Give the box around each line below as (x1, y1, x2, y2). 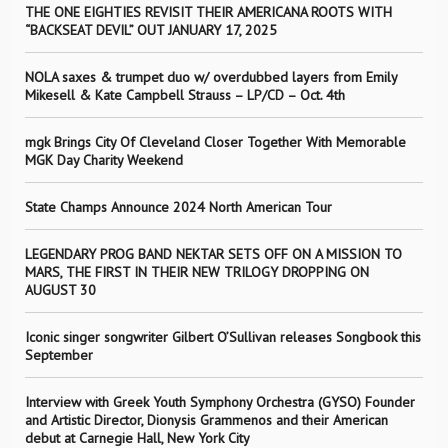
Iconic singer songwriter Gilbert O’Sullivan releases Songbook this (25, 328, 421, 347)
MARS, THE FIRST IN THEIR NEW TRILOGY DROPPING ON (25, 263, 369, 282)
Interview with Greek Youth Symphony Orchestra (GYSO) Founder (25, 393, 415, 412)
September (25, 346, 93, 365)
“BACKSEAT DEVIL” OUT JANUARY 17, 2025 (25, 21, 277, 40)
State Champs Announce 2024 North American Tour (25, 198, 332, 217)
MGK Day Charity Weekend (25, 151, 183, 170)
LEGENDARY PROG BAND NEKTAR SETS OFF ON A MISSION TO (25, 245, 402, 264)
